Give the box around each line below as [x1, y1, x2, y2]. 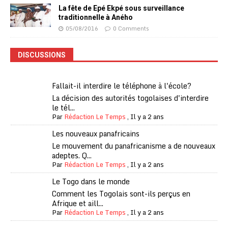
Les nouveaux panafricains [52, 128, 140, 140]
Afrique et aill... [52, 197, 104, 210]
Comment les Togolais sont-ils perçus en [52, 188, 191, 200]
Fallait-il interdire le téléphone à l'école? [52, 80, 192, 92]
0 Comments [113, 24, 149, 33]
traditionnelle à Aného [59, 13, 133, 21]
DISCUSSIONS [18, 51, 66, 60]
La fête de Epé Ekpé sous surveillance [59, 4, 184, 12]
